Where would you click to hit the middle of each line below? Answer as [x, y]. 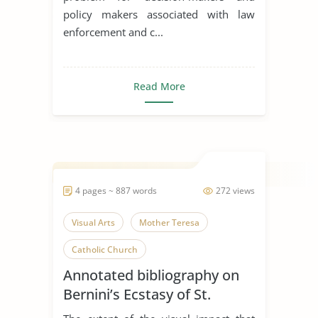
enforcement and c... [113, 32]
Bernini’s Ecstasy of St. [137, 294]
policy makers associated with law [159, 14]
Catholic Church [105, 249]
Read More [159, 86]
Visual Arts [93, 222]
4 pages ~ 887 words [116, 190]
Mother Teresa [169, 222]
